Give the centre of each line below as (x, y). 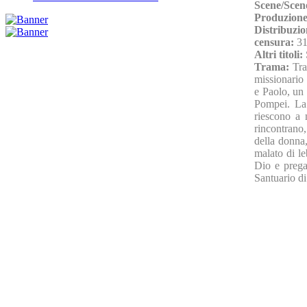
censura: (275, 42)
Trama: (273, 66)
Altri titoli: (280, 54)
